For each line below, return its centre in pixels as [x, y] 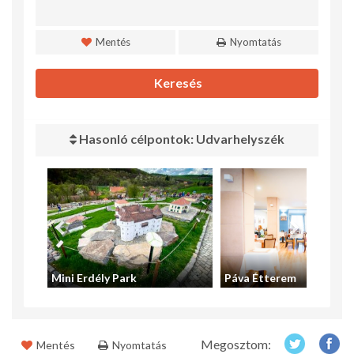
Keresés [177, 83]
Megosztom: [236, 345]
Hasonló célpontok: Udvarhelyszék [181, 139]
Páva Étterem [260, 278]
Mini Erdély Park [94, 278]
